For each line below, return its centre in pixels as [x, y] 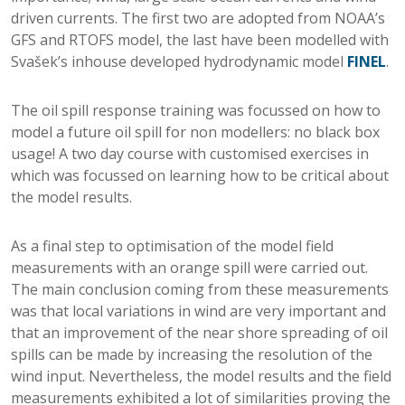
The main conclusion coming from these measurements [200, 289]
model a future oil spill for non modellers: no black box [195, 132]
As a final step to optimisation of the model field [172, 246]
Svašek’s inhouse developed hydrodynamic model [179, 61]
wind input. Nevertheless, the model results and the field [201, 376]
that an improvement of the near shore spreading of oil [199, 333]
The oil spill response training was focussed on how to [196, 110]
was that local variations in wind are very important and [198, 311]
